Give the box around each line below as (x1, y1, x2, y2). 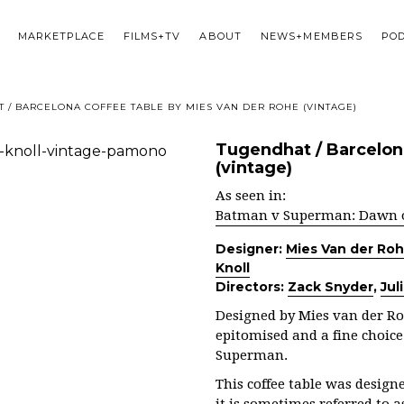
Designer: (216, 241, 286, 257)
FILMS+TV (123, 30, 181, 43)
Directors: (216, 279, 288, 295)
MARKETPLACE (17, 30, 105, 43)
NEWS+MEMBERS (260, 30, 363, 43)
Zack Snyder (288, 279, 373, 295)
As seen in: (216, 188, 286, 204)
